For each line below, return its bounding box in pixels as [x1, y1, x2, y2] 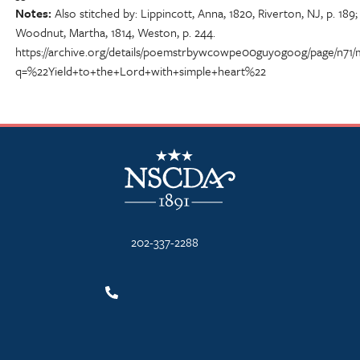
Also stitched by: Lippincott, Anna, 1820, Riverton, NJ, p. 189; [55, 4, 358, 22]
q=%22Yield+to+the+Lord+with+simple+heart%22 [15, 62, 266, 80]
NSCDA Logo [125, 140, 191, 158]
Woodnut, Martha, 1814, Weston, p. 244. [15, 23, 215, 42]
